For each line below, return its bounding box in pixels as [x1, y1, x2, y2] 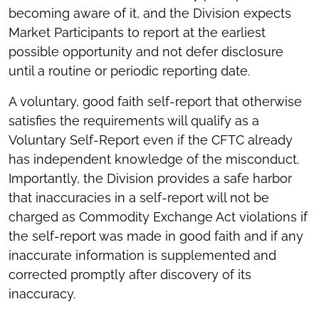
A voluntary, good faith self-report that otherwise [9, 94, 302, 110]
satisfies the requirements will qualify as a [9, 113, 259, 129]
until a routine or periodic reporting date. [9, 63, 250, 79]
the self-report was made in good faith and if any [9, 229, 303, 244]
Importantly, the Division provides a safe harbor [9, 171, 292, 187]
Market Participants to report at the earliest [9, 25, 266, 41]
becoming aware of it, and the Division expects [9, 6, 291, 21]
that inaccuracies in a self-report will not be [9, 190, 269, 206]
